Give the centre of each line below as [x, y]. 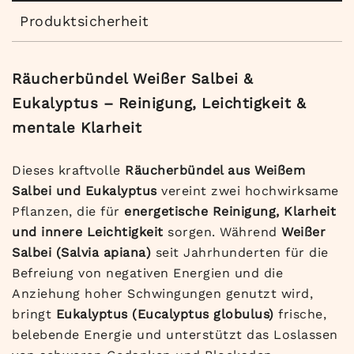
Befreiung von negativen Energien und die [147, 273]
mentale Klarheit [77, 128]
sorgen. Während [222, 232]
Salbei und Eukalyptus [85, 191]
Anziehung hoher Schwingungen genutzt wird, [162, 294]
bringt [34, 314]
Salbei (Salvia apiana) [81, 253]
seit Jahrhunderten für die [240, 253]
